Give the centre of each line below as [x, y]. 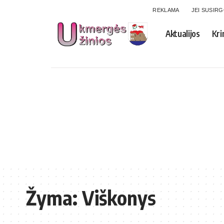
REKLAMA [166, 10]
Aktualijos [183, 33]
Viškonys [119, 197]
